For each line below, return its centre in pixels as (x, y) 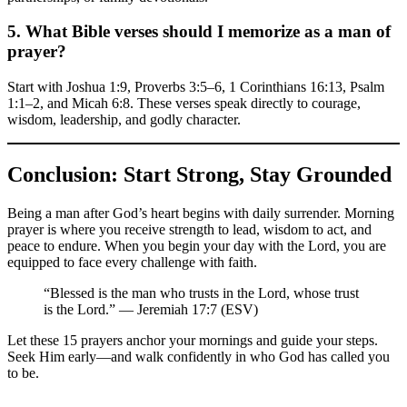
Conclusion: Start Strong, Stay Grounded (199, 175)
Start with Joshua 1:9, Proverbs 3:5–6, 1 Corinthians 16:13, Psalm (196, 87)
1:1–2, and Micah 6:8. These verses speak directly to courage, (184, 104)
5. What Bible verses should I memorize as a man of (199, 32)
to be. (23, 373)
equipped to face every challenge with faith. (132, 262)
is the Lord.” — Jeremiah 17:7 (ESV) (151, 309)
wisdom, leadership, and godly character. (124, 120)
